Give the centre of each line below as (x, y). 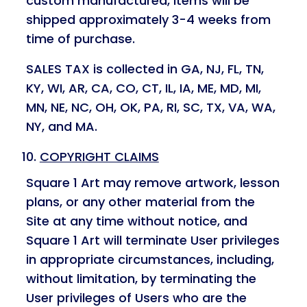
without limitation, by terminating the (141, 279)
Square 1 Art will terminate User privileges (152, 240)
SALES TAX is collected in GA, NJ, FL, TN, (145, 69)
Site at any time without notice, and (136, 221)
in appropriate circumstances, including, (150, 259)
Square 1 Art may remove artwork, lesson (152, 183)
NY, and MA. (61, 126)
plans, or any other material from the (140, 202)
